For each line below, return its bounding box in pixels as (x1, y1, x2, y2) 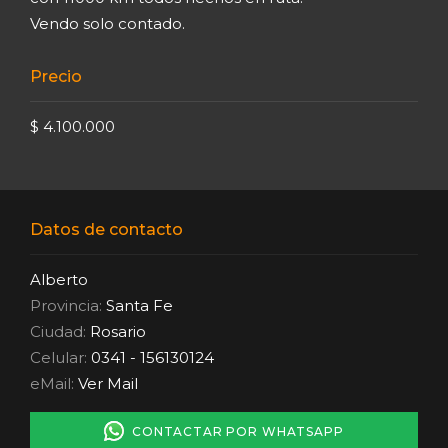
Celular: (30, 347, 87, 367)
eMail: (30, 373, 78, 393)
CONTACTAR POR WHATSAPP (124, 423, 344, 439)
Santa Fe (106, 295, 173, 315)
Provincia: (30, 295, 106, 315)
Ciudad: (30, 321, 90, 341)
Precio (30, 66, 82, 86)
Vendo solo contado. (30, 13, 185, 33)
